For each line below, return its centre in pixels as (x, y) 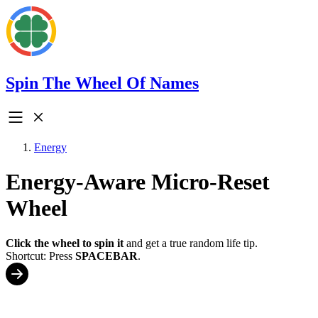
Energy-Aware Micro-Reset (138, 182)
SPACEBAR (106, 256)
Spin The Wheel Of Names (102, 83)
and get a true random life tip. (191, 243)
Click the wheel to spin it (65, 243)
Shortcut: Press (40, 256)
